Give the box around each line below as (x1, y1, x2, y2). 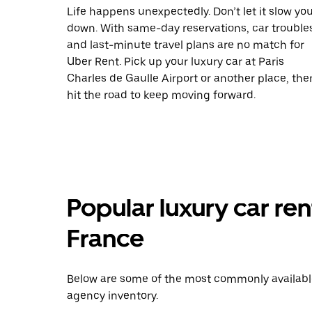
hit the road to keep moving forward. (67, 88, 256, 102)
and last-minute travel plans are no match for (67, 38, 304, 52)
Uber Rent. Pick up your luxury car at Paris (67, 55, 284, 68)
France (67, 224, 144, 253)
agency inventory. (67, 289, 158, 302)
